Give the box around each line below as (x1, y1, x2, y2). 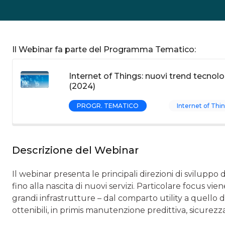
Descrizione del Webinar (12, 144, 139, 156)
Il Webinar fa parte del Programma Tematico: (12, 45, 196, 54)
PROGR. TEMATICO (77, 102, 139, 109)
